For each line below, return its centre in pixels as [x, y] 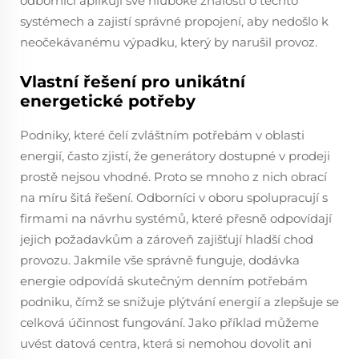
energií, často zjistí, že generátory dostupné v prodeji [175, 156]
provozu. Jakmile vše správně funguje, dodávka [160, 260]
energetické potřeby [108, 101]
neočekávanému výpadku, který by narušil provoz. [169, 42]
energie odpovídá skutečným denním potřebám [164, 281]
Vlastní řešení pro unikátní [133, 82]
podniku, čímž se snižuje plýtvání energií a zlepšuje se [179, 302]
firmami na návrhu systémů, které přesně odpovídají [176, 218]
